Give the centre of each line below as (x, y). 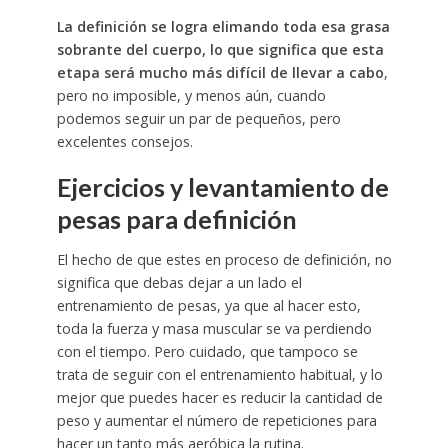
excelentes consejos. (124, 142)
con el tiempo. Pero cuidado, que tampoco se (207, 351)
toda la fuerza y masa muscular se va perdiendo (214, 328)
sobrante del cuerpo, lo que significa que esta (220, 50)
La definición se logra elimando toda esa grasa (223, 27)
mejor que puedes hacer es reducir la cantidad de (219, 397)
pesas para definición (176, 219)
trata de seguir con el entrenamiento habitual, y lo (219, 374)
